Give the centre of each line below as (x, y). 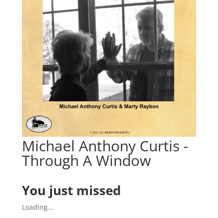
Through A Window (86, 160)
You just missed (71, 190)
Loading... (37, 207)
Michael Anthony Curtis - (105, 145)
